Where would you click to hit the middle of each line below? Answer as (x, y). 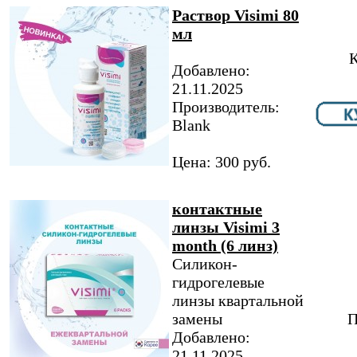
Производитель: (226, 107)
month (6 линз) (225, 245)
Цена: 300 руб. (222, 162)
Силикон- (205, 264)
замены (197, 319)
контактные (217, 209)
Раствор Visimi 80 (235, 15)
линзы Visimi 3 (226, 227)
